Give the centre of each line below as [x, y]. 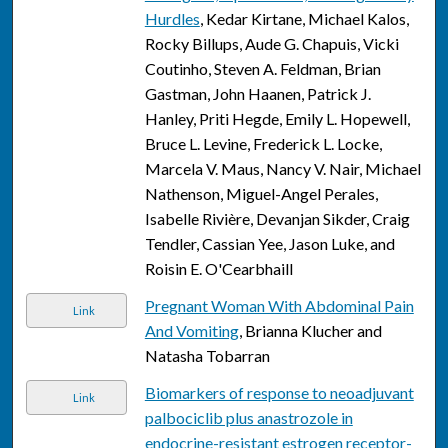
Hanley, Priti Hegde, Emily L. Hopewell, [277, 119]
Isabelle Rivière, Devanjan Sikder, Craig [277, 219]
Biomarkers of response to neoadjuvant [279, 393]
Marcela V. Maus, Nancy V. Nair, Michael [282, 169]
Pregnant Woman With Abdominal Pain [279, 306]
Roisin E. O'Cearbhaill [218, 269]
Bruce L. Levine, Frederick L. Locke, [263, 144]
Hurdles [172, 19]
